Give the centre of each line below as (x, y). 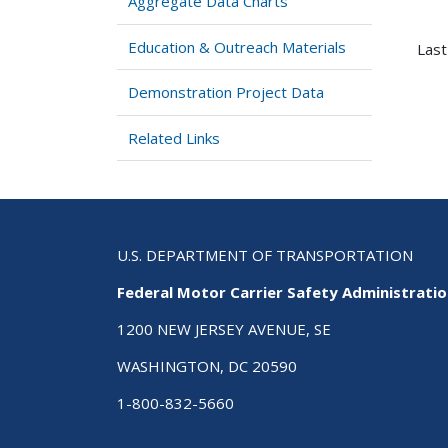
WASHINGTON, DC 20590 (207, 365)
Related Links (174, 137)
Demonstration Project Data (226, 92)
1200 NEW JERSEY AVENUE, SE (224, 328)
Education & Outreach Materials (237, 46)
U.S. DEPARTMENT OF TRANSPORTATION (265, 254)
